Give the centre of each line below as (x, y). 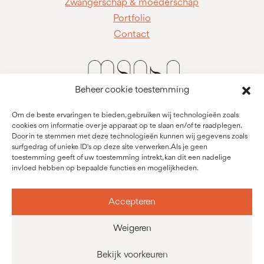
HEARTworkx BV (100, 225)
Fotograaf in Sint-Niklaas (132, 193)
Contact (132, 34)
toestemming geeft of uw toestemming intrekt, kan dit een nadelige (121, 158)
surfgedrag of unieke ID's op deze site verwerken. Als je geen (110, 147)
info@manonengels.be (132, 209)
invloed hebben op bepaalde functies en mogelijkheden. (105, 168)
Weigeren (132, 228)
